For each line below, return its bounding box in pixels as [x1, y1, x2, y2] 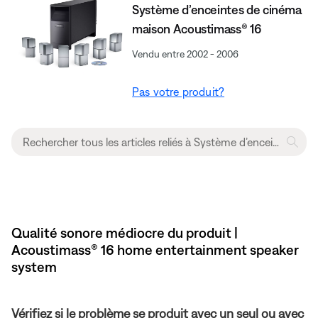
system [11, 258, 57, 275]
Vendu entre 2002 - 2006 [132, 48, 239, 60]
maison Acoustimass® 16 [132, 21, 262, 36]
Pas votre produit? [132, 84, 225, 98]
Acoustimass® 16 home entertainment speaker [11, 241, 299, 258]
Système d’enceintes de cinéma [132, 1, 302, 17]
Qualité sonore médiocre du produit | [11, 224, 238, 241]
